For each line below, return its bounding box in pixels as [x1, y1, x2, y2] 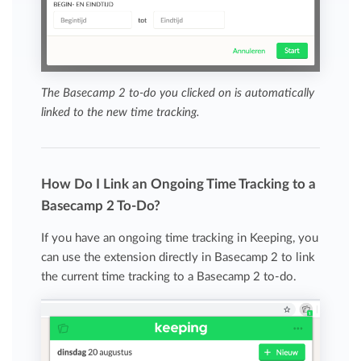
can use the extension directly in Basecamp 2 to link [41, 251, 316, 263]
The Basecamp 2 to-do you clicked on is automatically [41, 86, 315, 99]
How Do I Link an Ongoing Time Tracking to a [41, 176, 317, 191]
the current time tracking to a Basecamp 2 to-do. [41, 270, 297, 283]
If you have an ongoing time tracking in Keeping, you [41, 231, 319, 244]
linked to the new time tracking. [41, 106, 201, 118]
